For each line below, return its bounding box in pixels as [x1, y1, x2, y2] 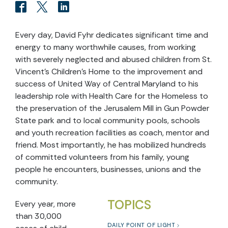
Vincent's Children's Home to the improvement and [15, 66, 203, 77]
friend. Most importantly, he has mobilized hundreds [15, 139, 206, 150]
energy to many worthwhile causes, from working [15, 42, 196, 52]
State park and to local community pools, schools [15, 115, 200, 126]
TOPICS [107, 197, 151, 213]
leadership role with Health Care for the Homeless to [15, 91, 208, 101]
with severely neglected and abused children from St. [15, 54, 212, 65]
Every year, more [15, 198, 76, 209]
